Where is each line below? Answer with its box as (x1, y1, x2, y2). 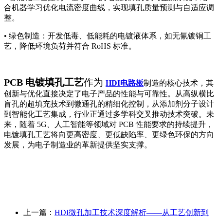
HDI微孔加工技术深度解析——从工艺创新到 (54, 208, 209, 217)
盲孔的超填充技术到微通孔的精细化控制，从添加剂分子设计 (4, 100, 214, 109)
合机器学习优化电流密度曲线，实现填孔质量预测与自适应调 (4, 3, 214, 12)
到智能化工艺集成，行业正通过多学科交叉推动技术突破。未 (4, 110, 214, 119)
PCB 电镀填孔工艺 (4, 77, 84, 88)
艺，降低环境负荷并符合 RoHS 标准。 (4, 42, 136, 51)
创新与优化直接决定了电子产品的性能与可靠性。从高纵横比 (4, 90, 214, 98)
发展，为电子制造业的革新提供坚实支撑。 (4, 141, 152, 149)
